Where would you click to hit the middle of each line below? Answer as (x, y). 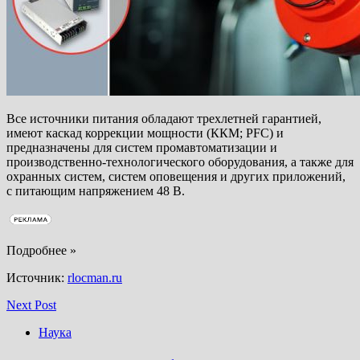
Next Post (31, 305)
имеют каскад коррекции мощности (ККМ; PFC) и (145, 133)
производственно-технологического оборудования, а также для (180, 162)
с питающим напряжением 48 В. (96, 190)
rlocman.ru (95, 277)
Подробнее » (41, 250)
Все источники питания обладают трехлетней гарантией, (164, 118)
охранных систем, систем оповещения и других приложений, (176, 176)
